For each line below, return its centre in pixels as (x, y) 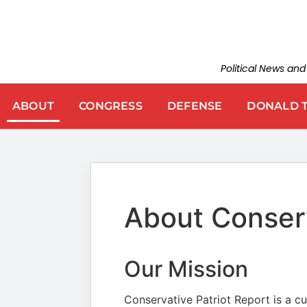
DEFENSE (195, 106)
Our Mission (186, 269)
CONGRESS (111, 106)
